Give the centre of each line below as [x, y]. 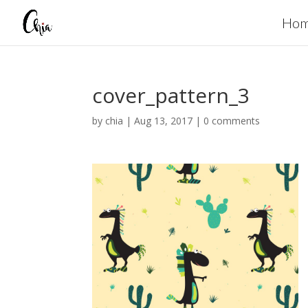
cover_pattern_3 [171, 95]
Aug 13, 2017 [164, 121]
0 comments [232, 121]
